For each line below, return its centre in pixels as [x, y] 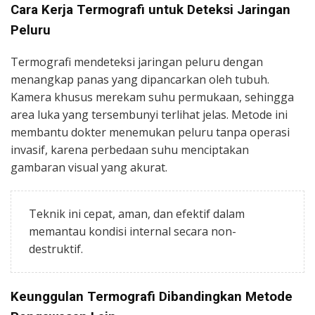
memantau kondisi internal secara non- [133, 232]
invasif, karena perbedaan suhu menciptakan [130, 150]
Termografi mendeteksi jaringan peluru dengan [137, 62]
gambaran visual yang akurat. [89, 168]
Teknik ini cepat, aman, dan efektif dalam [137, 214]
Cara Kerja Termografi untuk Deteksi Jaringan [150, 9]
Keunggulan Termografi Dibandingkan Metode [152, 297]
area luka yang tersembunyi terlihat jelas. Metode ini [149, 115]
